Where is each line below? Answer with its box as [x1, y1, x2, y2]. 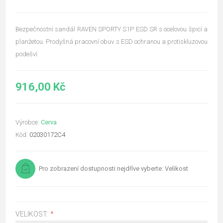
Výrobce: [15, 118, 39, 126]
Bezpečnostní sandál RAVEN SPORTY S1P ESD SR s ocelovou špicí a [15, 25, 208, 33]
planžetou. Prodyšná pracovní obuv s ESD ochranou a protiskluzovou [15, 37, 208, 45]
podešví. [15, 50, 39, 58]
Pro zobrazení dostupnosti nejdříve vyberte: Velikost [39, 164, 188, 172]
